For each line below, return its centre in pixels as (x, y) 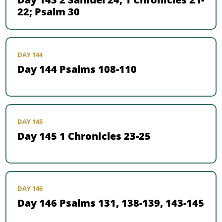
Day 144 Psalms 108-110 (77, 69)
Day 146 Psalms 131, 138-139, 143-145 (111, 203)
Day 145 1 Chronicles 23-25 (84, 136)
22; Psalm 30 (49, 12)
